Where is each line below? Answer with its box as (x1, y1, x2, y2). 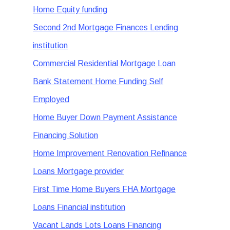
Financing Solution (33, 131, 99, 140)
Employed (33, 95, 70, 104)
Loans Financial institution (33, 203, 126, 212)
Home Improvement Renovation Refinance (33, 149, 187, 158)
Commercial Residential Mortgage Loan (33, 59, 176, 68)
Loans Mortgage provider (33, 167, 124, 176)
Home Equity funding (33, 5, 108, 14)
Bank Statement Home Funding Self (33, 77, 164, 86)
